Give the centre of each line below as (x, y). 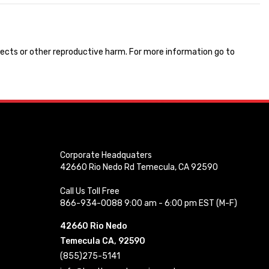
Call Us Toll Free (89, 192)
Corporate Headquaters (106, 156)
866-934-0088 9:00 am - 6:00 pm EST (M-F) (148, 204)
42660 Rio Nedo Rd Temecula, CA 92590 (139, 168)
